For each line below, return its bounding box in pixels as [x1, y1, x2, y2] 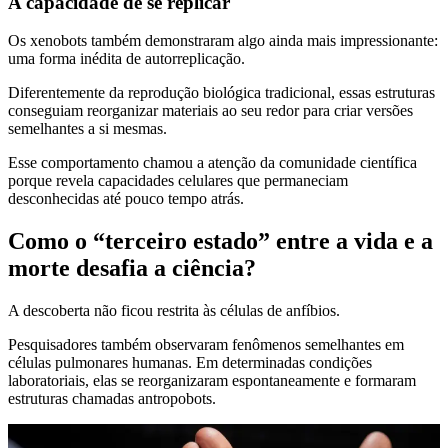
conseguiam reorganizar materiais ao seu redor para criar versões [8, 102, 413, 120]
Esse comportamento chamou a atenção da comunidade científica [8, 154, 417, 172]
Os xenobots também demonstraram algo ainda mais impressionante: [8, 32, 438, 50]
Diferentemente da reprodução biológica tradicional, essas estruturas [8, 84, 435, 102]
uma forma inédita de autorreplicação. [8, 50, 245, 68]
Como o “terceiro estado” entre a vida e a [8, 228, 433, 255]
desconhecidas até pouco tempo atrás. [8, 190, 244, 208]
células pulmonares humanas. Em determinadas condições [8, 354, 372, 372]
